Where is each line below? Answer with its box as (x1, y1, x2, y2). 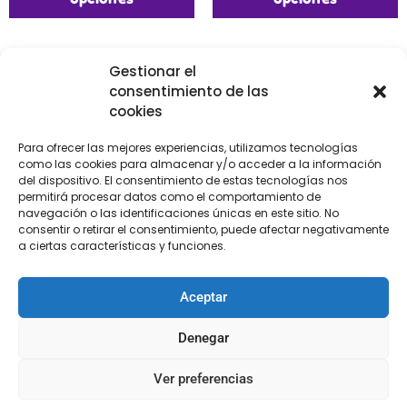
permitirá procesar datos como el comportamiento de (18, 188, 321, 204)
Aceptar (180, 289, 227, 305)
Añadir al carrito (243, 346, 367, 365)
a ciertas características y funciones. (18, 237, 226, 253)
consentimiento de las (109, 81, 269, 101)
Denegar (178, 330, 229, 346)
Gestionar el (109, 61, 196, 81)
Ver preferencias (154, 371, 253, 387)
